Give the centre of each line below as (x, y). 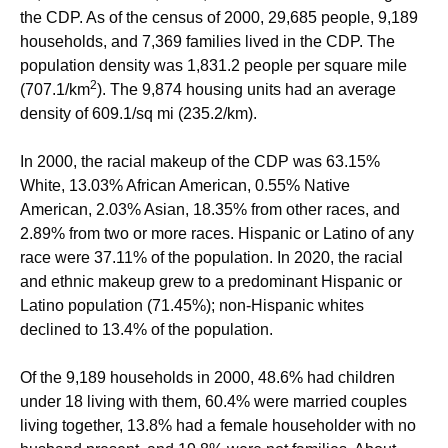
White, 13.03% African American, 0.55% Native (185, 185)
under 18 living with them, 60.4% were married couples (213, 401)
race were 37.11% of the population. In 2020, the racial (211, 257)
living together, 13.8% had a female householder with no (218, 425)
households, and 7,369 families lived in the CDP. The (207, 41)
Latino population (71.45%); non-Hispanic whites (192, 305)
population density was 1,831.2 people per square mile (213, 65)
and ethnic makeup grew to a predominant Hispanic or (211, 281)
